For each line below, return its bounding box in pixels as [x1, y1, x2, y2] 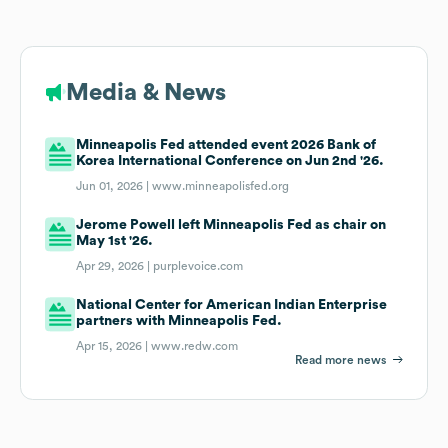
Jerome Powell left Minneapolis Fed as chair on [76, 217, 387, 232]
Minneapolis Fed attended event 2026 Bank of [76, 137, 377, 152]
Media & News [66, 80, 226, 105]
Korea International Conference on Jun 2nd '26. [76, 153, 385, 168]
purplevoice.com [153, 259, 244, 272]
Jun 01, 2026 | [76, 179, 153, 192]
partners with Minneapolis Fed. [76, 313, 283, 328]
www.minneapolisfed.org [152, 179, 290, 192]
